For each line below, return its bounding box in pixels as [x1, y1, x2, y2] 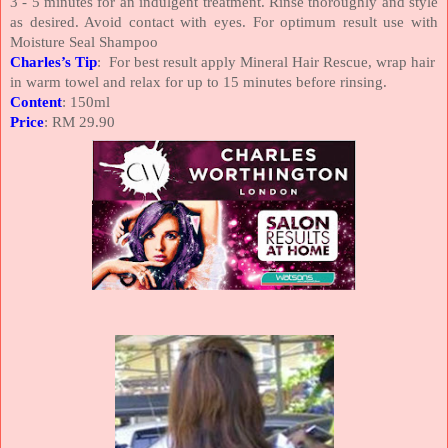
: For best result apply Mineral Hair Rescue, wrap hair [97, 53, 435, 70]
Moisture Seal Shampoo [10, 33, 158, 50]
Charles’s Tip [10, 53, 97, 70]
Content [10, 93, 62, 110]
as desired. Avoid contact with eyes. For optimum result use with [10, 13, 438, 30]
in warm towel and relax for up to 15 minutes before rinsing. [10, 73, 387, 90]
